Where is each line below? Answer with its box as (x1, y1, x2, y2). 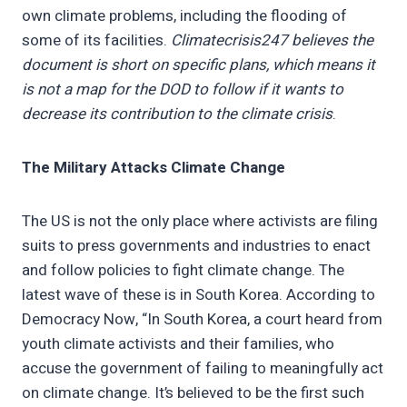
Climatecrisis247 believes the (171, 29, 373, 53)
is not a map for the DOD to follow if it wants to (22, 78, 343, 102)
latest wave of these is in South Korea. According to (22, 283, 375, 307)
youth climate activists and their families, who (22, 333, 334, 356)
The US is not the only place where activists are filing (22, 210, 378, 233)
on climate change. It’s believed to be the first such (22, 382, 364, 405)
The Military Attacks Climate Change (22, 156, 285, 180)
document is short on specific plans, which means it (22, 54, 375, 77)
